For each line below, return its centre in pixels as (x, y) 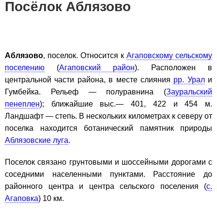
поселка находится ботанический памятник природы (108, 128)
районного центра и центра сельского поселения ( (106, 186)
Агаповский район (97, 67)
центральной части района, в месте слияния (89, 79)
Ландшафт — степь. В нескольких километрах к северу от (108, 116)
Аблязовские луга (37, 140)
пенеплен (22, 104)
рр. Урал (189, 79)
